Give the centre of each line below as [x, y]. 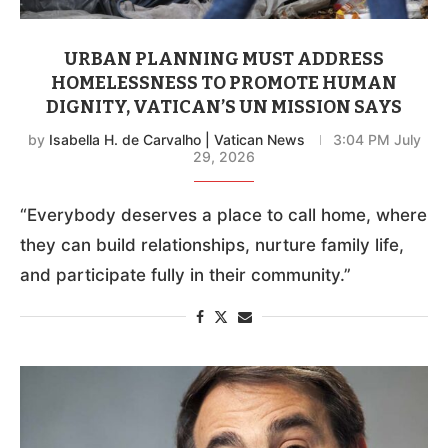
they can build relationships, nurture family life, [212, 244]
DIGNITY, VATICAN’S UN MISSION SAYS [224, 106]
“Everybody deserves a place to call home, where [223, 214]
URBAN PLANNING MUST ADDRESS [224, 58]
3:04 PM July [376, 139]
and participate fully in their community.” [185, 274]
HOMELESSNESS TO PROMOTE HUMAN [224, 82]
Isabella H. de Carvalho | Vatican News [176, 139]
